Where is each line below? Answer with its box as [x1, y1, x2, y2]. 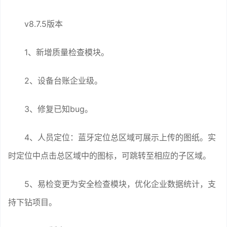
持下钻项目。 [8, 197, 57, 207]
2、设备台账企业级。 [24, 75, 102, 86]
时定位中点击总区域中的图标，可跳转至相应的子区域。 [8, 150, 211, 161]
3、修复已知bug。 [24, 103, 93, 114]
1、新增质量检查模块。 [24, 47, 109, 57]
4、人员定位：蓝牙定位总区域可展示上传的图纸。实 [24, 132, 216, 142]
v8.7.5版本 [24, 18, 63, 29]
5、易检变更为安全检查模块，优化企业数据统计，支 [24, 178, 216, 189]
